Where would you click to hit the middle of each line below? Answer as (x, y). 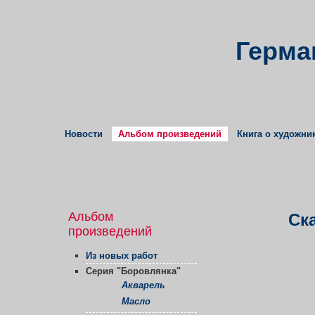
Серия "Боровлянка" (133, 271)
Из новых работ (122, 256)
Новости (84, 134)
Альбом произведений (170, 134)
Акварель (143, 285)
